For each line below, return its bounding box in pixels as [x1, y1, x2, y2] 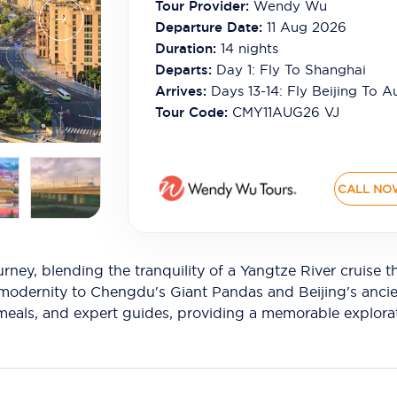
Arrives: [154, 82, 211, 99]
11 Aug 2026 [266, 19, 346, 35]
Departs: [154, 61, 216, 78]
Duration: [154, 40, 216, 57]
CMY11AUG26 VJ [231, 104, 339, 121]
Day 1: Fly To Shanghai [215, 61, 366, 78]
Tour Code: [154, 104, 228, 121]
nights [233, 40, 278, 57]
